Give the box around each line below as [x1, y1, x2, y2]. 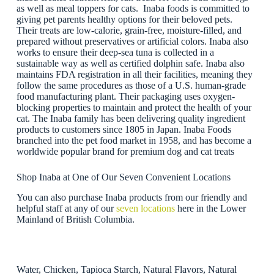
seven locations [116, 203, 175, 214]
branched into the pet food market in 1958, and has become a [16, 135, 251, 146]
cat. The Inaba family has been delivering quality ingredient [16, 113, 245, 124]
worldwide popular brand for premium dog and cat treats [16, 146, 234, 157]
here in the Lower [174, 203, 246, 214]
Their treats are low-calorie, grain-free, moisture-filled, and [16, 25, 242, 36]
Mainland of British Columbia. [16, 214, 135, 225]
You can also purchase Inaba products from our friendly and [16, 192, 247, 203]
